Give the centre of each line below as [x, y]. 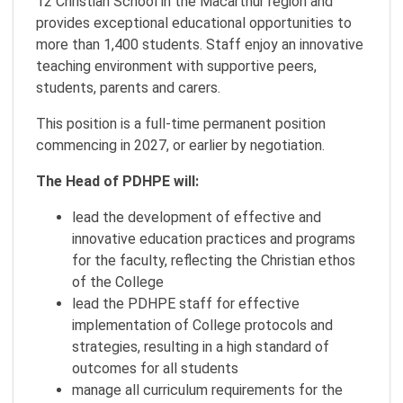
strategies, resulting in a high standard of [201, 347]
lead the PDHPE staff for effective [186, 304]
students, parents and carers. [128, 88]
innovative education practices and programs [214, 239]
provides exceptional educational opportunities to [194, 23]
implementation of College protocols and [202, 325]
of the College [118, 282]
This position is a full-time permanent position [181, 124]
